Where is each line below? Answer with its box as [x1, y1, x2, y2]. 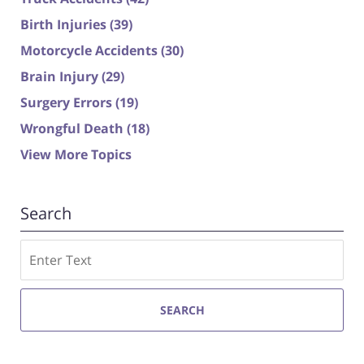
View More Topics [20, 145, 132, 164]
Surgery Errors [20, 93, 115, 112]
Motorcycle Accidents [20, 41, 161, 60]
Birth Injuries [20, 15, 110, 34]
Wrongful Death [20, 119, 127, 138]
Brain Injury [20, 67, 102, 86]
